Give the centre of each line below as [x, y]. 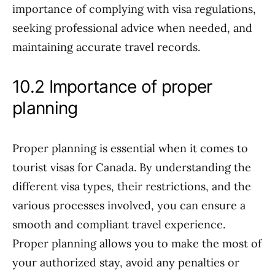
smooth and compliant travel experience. [119, 224]
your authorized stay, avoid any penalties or [126, 262]
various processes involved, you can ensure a [129, 205]
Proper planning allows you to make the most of [137, 243]
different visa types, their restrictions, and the [132, 186]
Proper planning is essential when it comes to [130, 148]
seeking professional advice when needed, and [132, 28]
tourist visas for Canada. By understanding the [132, 167]
